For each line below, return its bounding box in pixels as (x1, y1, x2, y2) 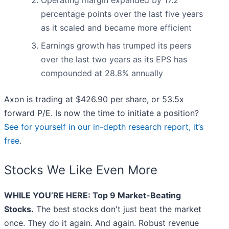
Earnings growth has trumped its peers (41, 40, 191, 51)
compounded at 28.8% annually (41, 68, 163, 79)
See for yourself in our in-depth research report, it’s (4, 122, 203, 132)
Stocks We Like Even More (4, 163, 157, 178)
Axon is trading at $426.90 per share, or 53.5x (4, 94, 184, 105)
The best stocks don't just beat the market (34, 204, 201, 215)
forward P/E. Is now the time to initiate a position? (4, 108, 199, 119)
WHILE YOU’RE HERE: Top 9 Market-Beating (4, 190, 181, 201)
